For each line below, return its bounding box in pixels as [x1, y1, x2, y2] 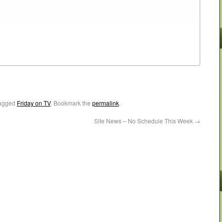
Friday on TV [17, 99, 51, 108]
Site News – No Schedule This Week [94, 116, 194, 125]
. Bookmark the [51, 99, 92, 108]
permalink [92, 99, 119, 108]
